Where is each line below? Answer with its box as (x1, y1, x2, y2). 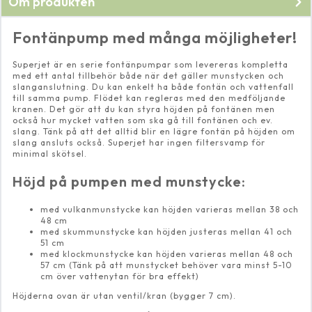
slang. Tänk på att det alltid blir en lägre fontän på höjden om (13, 126, 295, 137)
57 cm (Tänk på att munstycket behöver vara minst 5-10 (40, 260, 292, 271)
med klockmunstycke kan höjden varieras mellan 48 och (40, 249, 293, 260)
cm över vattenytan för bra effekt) (40, 271, 199, 282)
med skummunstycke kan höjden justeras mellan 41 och (40, 226, 292, 237)
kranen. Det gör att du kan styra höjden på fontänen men (13, 104, 275, 115)
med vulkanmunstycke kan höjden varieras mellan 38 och (40, 204, 299, 215)
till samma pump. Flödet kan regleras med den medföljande (13, 93, 286, 104)
